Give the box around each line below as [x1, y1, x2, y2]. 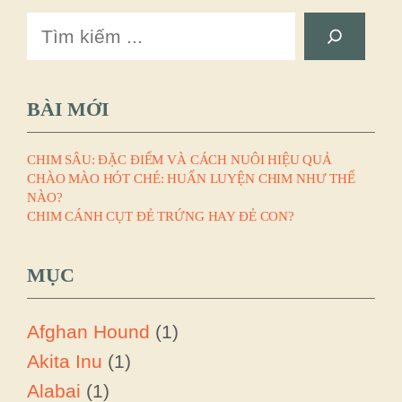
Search [26, 15, 87, 37]
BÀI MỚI [27, 97, 109, 120]
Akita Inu [27, 350, 102, 371]
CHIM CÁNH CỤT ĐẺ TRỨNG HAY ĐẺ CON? [27, 208, 294, 223]
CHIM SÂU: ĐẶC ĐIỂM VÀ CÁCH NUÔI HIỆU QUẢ [27, 152, 332, 167]
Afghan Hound [27, 320, 150, 342]
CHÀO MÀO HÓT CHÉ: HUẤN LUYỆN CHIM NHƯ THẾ [27, 170, 355, 186]
